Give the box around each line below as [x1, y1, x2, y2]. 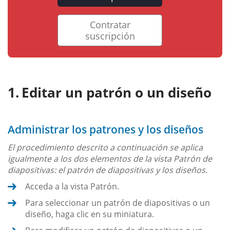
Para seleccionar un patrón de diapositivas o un [25, 197, 210, 209]
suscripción [85, 30, 135, 43]
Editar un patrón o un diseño [22, 83, 212, 102]
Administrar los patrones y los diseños [8, 122, 203, 137]
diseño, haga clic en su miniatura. [25, 208, 154, 220]
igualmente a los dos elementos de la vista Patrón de [8, 153, 212, 165]
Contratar [89, 18, 130, 31]
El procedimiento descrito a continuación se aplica [8, 142, 203, 154]
